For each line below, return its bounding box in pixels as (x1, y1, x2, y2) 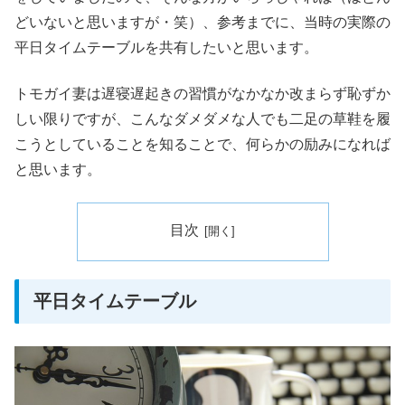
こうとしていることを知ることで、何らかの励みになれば (14, 136, 391, 152)
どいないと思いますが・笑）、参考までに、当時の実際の (14, 14, 391, 31)
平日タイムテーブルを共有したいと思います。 (14, 40, 318, 56)
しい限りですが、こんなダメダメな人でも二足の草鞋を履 (14, 110, 391, 127)
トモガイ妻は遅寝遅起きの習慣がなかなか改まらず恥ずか (14, 85, 391, 101)
